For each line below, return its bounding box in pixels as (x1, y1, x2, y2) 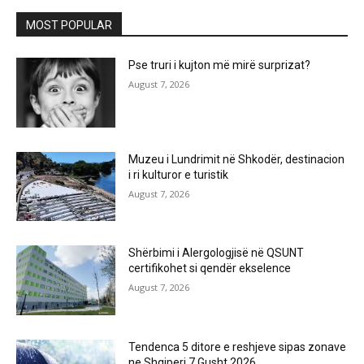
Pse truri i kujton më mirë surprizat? (128, 58, 311, 72)
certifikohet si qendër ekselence (128, 262, 292, 275)
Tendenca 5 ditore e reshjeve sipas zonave (128, 340, 347, 354)
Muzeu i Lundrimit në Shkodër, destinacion (128, 152, 345, 166)
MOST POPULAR (26, 19, 112, 32)
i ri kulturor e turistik (128, 167, 229, 181)
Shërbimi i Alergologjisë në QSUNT (128, 246, 305, 260)
